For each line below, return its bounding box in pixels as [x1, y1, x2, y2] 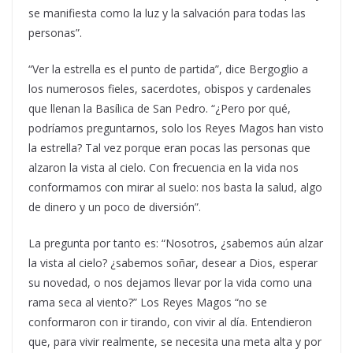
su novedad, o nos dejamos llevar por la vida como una [28, 275, 312, 291]
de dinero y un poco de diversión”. [28, 199, 201, 215]
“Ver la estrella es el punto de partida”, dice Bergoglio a [28, 61, 308, 77]
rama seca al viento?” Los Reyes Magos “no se [28, 295, 267, 310]
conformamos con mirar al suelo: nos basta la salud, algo [28, 180, 322, 195]
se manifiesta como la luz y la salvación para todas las [28, 6, 306, 21]
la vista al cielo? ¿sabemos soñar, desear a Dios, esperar [28, 255, 318, 271]
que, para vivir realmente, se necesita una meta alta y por [28, 334, 321, 350]
